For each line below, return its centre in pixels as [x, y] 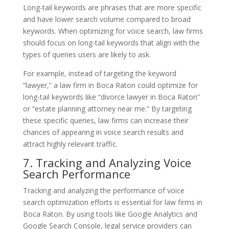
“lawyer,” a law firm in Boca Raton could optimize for [110, 85]
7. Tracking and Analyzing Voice [107, 162]
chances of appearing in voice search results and [103, 132]
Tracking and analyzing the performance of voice [104, 190]
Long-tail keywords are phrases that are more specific [112, 7]
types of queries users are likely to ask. [87, 54]
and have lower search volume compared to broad [107, 19]
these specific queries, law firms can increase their [106, 120]
